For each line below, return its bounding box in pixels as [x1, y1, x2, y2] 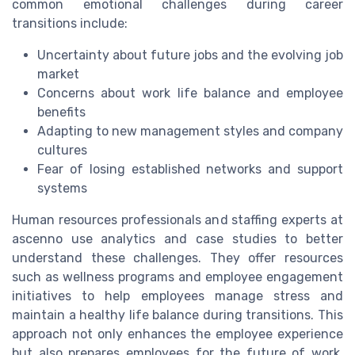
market [37, 66, 79, 82]
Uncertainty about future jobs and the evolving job [37, 47, 343, 63]
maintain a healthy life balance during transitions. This [12, 307, 343, 323]
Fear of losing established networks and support [37, 161, 343, 177]
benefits [37, 104, 86, 120]
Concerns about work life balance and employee [37, 85, 343, 101]
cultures [37, 142, 87, 158]
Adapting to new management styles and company [37, 123, 343, 139]
